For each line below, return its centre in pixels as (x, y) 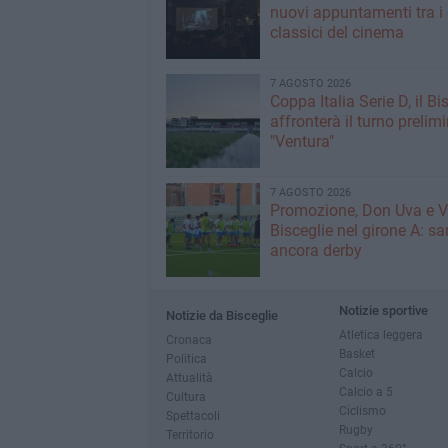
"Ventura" (301, 141)
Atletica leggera (380, 334)
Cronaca (188, 339)
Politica (186, 358)
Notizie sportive (383, 310)
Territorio (189, 434)
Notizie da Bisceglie (221, 315)
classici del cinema (336, 32)
